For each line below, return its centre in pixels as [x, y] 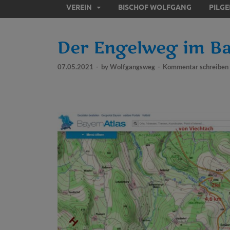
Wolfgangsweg [132, 66]
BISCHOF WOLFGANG [155, 6]
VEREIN [79, 6]
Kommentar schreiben [196, 66]
